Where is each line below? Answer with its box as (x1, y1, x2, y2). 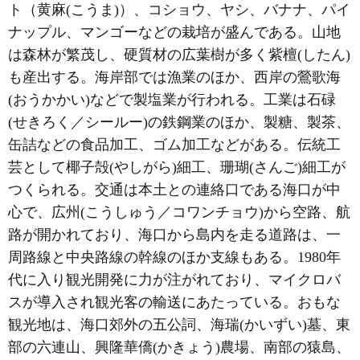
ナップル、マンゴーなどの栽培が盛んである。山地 (8, 24, 341, 40)
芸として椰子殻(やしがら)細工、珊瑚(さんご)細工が (8, 159, 346, 175)
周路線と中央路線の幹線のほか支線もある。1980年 (8, 249, 341, 265)
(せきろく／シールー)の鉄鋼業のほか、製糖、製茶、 (8, 114, 350, 130)
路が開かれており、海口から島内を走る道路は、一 (8, 227, 341, 243)
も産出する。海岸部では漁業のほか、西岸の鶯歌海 (8, 69, 341, 85)
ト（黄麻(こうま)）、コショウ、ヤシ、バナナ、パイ (8, 2, 350, 18)
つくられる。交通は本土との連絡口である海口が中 (8, 182, 341, 198)
